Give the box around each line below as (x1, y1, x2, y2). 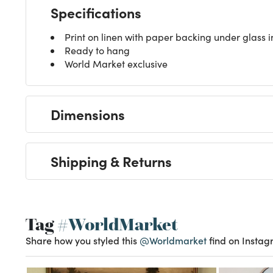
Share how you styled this (26, 233, 140, 247)
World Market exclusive (65, 57, 168, 70)
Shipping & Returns (51, 151, 172, 171)
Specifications (51, 2, 141, 22)
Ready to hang (65, 43, 130, 57)
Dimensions (51, 104, 125, 124)
